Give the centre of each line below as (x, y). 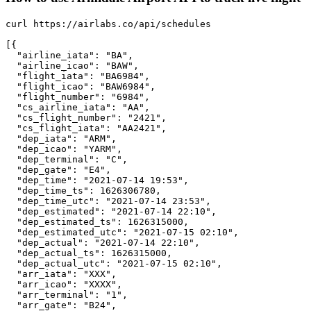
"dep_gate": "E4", (58, 169)
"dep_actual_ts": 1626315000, (89, 253)
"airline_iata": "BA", (69, 55)
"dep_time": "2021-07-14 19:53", (97, 180)
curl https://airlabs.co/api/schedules (108, 24)
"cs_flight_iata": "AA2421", (86, 128)
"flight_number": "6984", (78, 96)
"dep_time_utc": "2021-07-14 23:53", (108, 201)
